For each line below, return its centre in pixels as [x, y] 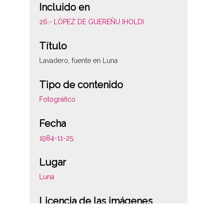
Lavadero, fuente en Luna [78, 60]
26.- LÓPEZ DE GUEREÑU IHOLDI [91, 22]
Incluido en [64, 7]
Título [53, 46]
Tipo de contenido [81, 85]
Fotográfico [57, 99]
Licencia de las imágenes [96, 201]
